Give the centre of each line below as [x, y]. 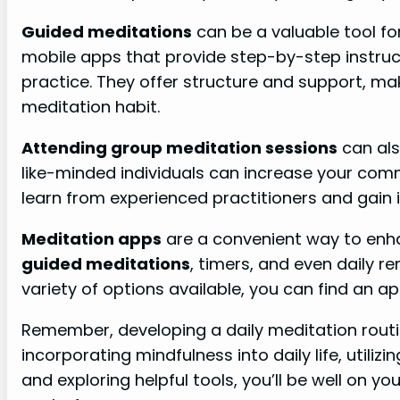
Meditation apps [92, 238]
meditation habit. [91, 106]
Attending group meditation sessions [179, 147]
